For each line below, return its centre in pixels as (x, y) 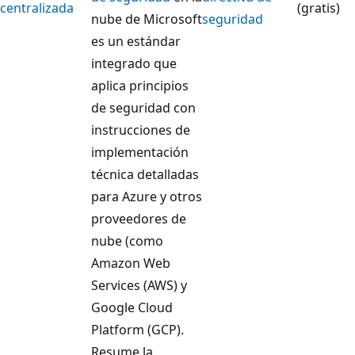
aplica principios (140, 86)
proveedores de (139, 219)
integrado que (134, 64)
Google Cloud (132, 308)
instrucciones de (141, 130)
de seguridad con (143, 108)
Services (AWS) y (139, 286)
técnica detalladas (145, 175)
